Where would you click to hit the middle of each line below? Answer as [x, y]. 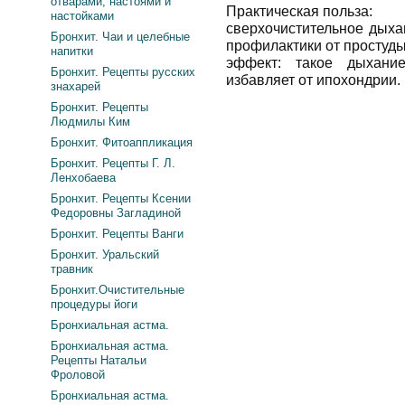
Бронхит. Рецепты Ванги [117, 234]
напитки [72, 51]
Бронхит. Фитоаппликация [122, 142]
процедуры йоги [94, 304]
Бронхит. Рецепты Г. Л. [113, 163]
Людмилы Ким [90, 122]
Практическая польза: [299, 11]
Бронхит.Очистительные [118, 290]
